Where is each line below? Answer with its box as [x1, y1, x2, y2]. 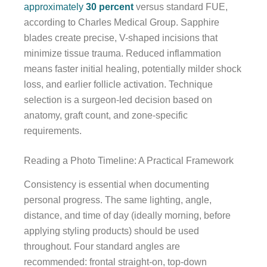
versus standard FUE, [133, 1, 228, 12]
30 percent [86, 1, 133, 12]
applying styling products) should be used [24, 226, 199, 237]
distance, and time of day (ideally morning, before [24, 210, 231, 221]
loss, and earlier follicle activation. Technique [24, 79, 213, 89]
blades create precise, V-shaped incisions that [24, 32, 218, 43]
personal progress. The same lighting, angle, [24, 195, 212, 206]
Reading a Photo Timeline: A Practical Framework [24, 155, 234, 166]
